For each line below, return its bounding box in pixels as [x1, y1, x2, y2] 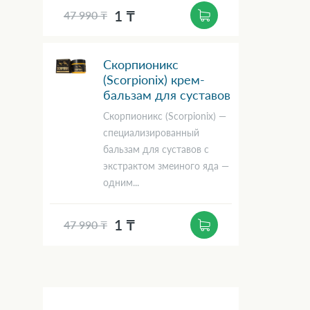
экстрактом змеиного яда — [103, 159, 229, 172]
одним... [103, 176, 139, 188]
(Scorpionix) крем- [103, 72, 205, 88]
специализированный [103, 126, 199, 138]
